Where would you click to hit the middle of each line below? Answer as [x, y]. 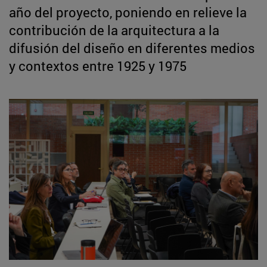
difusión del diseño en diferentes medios [132, 48]
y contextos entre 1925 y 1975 [98, 66]
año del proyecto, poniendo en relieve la [128, 12]
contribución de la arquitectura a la [114, 30]
